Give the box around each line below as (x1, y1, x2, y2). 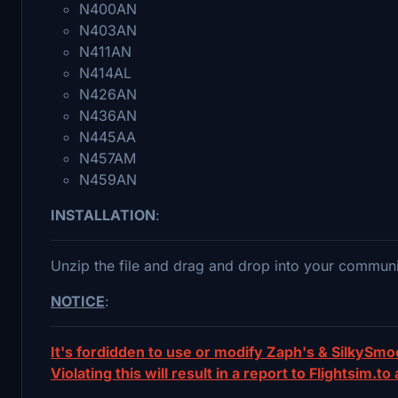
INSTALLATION (51, 205, 155, 224)
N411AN (79, 42, 131, 60)
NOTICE (51, 291, 105, 310)
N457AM (79, 148, 136, 167)
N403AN (79, 20, 137, 39)
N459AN (79, 170, 137, 188)
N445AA (79, 127, 136, 146)
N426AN (79, 84, 137, 103)
